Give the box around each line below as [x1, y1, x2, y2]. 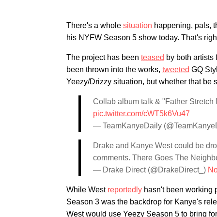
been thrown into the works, [66, 65, 162, 74]
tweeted [162, 65, 189, 74]
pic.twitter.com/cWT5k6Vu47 [93, 109, 190, 118]
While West [66, 186, 108, 194]
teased [141, 53, 164, 62]
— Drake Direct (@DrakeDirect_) [93, 166, 208, 174]
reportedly [108, 186, 142, 194]
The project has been [66, 53, 141, 62]
